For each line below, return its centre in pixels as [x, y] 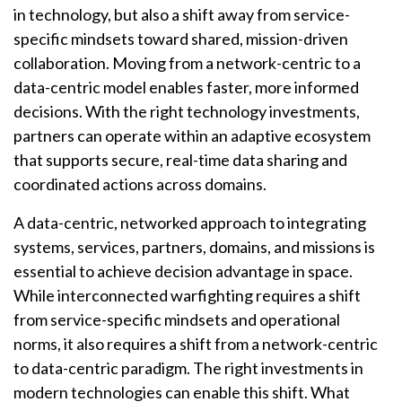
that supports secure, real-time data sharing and [180, 160]
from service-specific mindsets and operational [177, 320]
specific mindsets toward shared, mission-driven [181, 39]
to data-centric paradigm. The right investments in [188, 368]
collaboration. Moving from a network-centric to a [187, 63]
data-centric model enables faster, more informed [186, 87]
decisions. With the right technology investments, [187, 112]
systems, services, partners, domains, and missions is [194, 247]
